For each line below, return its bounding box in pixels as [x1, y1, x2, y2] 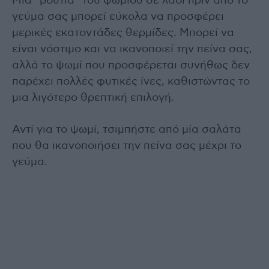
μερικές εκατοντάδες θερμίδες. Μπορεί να [12, 27, 234, 38]
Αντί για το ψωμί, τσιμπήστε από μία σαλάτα [12, 124, 241, 135]
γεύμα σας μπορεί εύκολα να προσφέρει [12, 11, 224, 22]
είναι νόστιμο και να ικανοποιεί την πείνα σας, [12, 43, 252, 55]
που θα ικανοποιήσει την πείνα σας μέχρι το [12, 140, 241, 151]
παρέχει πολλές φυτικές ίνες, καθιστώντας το [12, 76, 250, 87]
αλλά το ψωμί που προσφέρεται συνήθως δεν [12, 59, 250, 71]
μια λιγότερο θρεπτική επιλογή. [12, 92, 174, 103]
